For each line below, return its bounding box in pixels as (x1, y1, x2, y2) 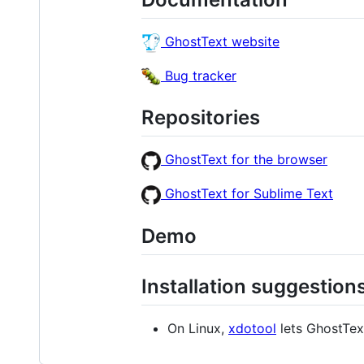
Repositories (141, 106, 260, 130)
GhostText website (161, 32, 279, 50)
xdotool (228, 320, 276, 337)
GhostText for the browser (161, 151, 327, 168)
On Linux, (167, 320, 228, 337)
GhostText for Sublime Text (161, 185, 333, 202)
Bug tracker (161, 67, 236, 84)
